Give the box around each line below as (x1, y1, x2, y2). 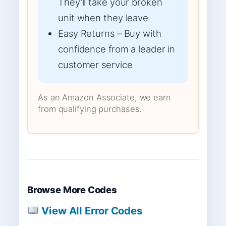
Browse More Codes (27, 184, 117, 195)
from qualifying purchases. (38, 103, 142, 114)
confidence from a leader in (58, 43, 176, 54)
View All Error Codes (39, 204, 143, 217)
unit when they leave (58, 12, 148, 23)
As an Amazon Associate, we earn (38, 92, 171, 102)
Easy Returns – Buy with (58, 27, 161, 39)
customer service (58, 59, 133, 70)
